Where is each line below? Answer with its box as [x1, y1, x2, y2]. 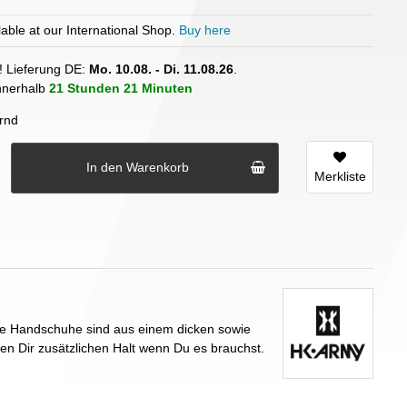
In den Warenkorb [86, 160, 189, 175]
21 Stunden [49, 80, 120, 95]
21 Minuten [124, 80, 193, 95]
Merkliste [313, 168, 366, 184]
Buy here [179, 22, 231, 37]
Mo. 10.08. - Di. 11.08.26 [89, 61, 233, 76]
